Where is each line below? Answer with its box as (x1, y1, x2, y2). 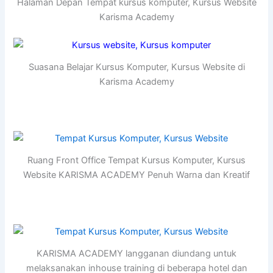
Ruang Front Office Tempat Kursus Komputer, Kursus (27, 155, 246, 166)
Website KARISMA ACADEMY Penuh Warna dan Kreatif (23, 169, 250, 181)
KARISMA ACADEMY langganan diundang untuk (37, 248, 236, 260)
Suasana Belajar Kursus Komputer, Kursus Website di (28, 62, 245, 73)
